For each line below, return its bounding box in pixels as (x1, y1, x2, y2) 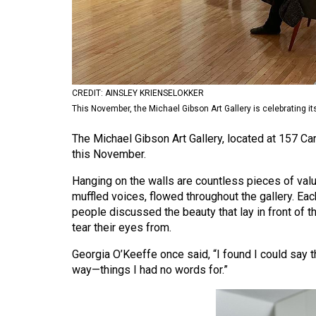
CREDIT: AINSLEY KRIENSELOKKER (72, 88, 204, 99)
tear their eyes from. (72, 221, 171, 235)
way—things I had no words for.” (72, 263, 228, 277)
